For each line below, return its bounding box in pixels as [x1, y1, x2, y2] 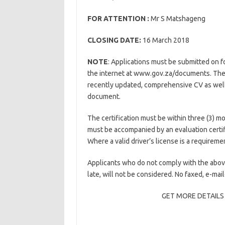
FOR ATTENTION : [87, 15, 149, 23]
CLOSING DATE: [87, 36, 141, 44]
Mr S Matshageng [149, 15, 205, 23]
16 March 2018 [141, 36, 189, 44]
